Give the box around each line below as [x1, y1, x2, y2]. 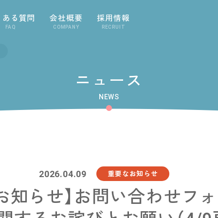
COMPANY [53, 24, 79, 30]
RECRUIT [101, 24, 126, 30]
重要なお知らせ [108, 169, 158, 178]
